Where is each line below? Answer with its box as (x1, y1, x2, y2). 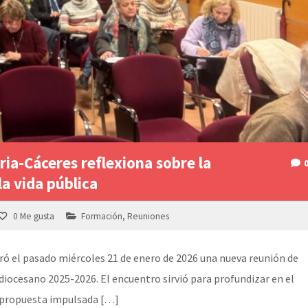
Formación (81, 210, 122, 223)
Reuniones (127, 210, 169, 223)
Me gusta (20, 210, 54, 223)
